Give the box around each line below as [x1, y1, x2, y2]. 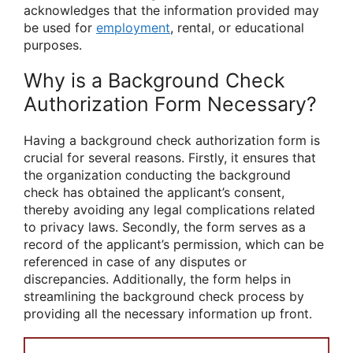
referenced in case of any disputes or [24, 253, 247, 269]
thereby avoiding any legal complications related [24, 201, 315, 217]
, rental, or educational [170, 19, 304, 35]
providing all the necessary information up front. [24, 305, 312, 321]
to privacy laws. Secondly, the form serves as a [24, 218, 306, 235]
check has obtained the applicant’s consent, [24, 184, 284, 200]
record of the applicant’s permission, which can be [24, 236, 324, 252]
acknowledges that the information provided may [24, 2, 319, 18]
